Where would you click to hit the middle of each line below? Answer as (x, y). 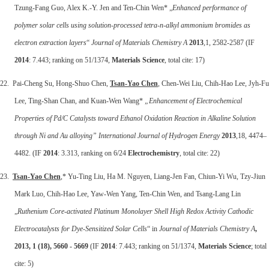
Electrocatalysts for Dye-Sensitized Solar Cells (81, 228)
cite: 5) (24, 263)
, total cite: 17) (185, 60)
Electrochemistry (154, 153)
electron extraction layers (50, 42)
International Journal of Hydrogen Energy (159, 135)
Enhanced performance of (209, 8)
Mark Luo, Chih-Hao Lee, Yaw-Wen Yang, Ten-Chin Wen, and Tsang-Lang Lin (128, 194)
